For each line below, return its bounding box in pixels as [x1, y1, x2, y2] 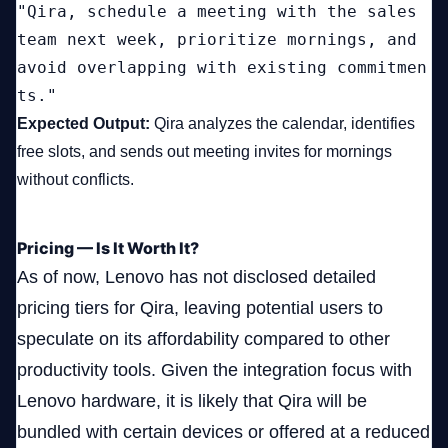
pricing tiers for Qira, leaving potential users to [17, 298, 383, 319]
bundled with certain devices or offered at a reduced [17, 422, 430, 443]
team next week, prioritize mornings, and [17, 30, 417, 50]
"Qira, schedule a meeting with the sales [17, 2, 417, 22]
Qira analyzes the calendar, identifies [150, 115, 415, 133]
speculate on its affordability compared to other [17, 329, 390, 350]
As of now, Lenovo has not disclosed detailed [17, 267, 376, 288]
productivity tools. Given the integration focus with [17, 360, 412, 381]
